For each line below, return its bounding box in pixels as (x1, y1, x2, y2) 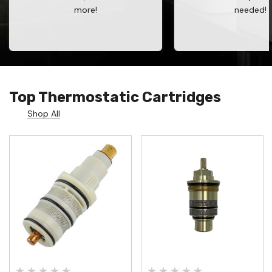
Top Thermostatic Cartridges (9, 89, 221, 106)
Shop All (27, 108, 60, 119)
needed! (234, 4, 267, 15)
